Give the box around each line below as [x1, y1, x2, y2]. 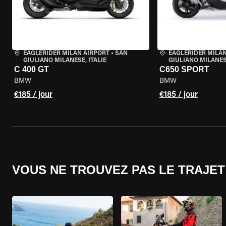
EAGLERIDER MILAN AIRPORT [23, 50, 109, 56]
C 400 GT [14, 65, 49, 74]
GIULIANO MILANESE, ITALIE [23, 58, 106, 64]
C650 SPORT [159, 65, 209, 74]
